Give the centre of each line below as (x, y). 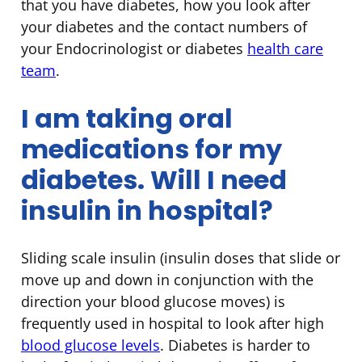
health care (285, 48)
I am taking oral (127, 118)
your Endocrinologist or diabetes (134, 48)
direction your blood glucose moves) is (153, 302)
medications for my (152, 149)
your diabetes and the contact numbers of (164, 27)
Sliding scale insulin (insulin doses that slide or (181, 258)
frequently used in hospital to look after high (173, 324)
